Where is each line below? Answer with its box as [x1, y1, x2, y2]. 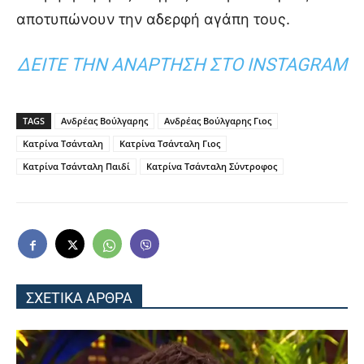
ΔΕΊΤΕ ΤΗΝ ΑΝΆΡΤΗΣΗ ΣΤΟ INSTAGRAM [17, 54, 347, 76]
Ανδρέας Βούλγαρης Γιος [164, 115, 271, 128]
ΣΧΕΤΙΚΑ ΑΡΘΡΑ [26, 289, 132, 307]
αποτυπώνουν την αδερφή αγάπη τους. [16, 11, 290, 28]
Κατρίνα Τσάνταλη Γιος [119, 137, 220, 150]
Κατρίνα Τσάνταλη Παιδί [23, 160, 130, 173]
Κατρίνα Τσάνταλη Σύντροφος [146, 160, 277, 173]
